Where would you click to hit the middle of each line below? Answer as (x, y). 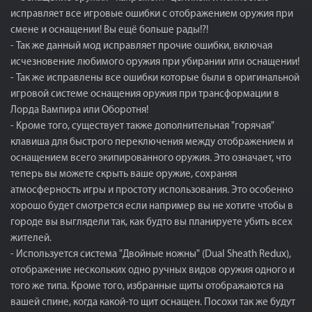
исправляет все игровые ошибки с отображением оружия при (152, 14)
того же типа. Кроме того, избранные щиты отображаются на (147, 287)
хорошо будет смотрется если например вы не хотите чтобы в (152, 206)
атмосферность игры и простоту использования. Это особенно (152, 190)
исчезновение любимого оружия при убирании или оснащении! (155, 62)
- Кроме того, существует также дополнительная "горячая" (142, 126)
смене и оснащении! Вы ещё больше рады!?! (109, 30)
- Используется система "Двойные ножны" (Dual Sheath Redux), (151, 255)
